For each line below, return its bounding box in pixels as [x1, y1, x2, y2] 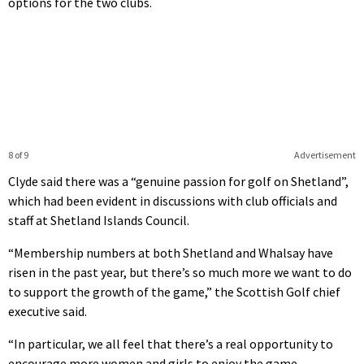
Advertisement [293, 148, 356, 161]
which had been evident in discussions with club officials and [8, 192, 337, 209]
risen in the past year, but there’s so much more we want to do [8, 263, 352, 280]
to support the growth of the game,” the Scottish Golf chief [8, 283, 340, 300]
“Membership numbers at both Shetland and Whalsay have [8, 244, 333, 261]
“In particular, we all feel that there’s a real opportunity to [8, 335, 333, 352]
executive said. [8, 302, 87, 319]
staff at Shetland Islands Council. [8, 211, 189, 228]
